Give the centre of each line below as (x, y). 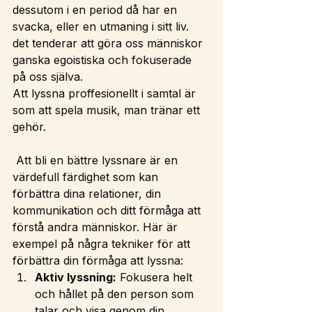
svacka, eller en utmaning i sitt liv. (102, 26)
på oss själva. (49, 77)
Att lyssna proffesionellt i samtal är (106, 93)
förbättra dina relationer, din (88, 194)
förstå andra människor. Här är (97, 227)
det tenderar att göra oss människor (109, 43)
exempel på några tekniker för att (103, 244)
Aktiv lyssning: (76, 277)
